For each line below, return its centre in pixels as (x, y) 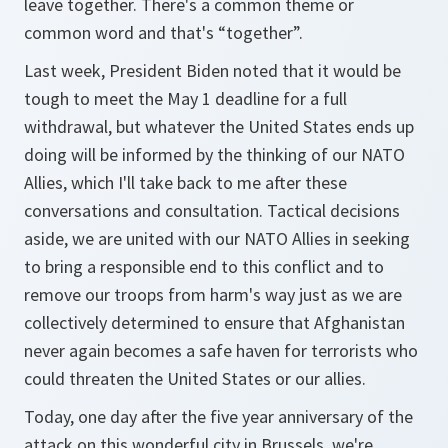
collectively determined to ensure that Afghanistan (214, 323)
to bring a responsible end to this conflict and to (204, 267)
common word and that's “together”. (163, 33)
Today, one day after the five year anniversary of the (218, 417)
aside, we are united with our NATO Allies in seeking (217, 239)
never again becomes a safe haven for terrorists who (221, 351)
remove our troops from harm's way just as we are (213, 295)
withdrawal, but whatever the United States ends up (219, 127)
